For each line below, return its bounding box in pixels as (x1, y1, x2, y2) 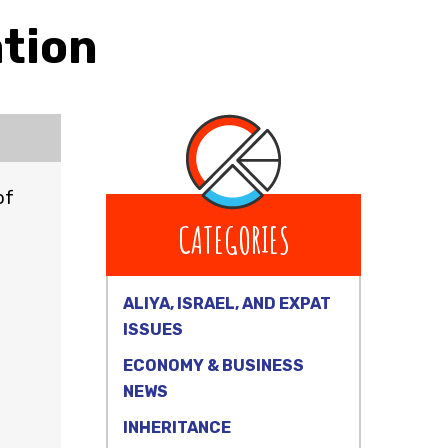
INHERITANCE (123, 418, 231, 437)
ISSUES (123, 320, 183, 339)
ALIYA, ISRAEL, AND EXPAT (123, 294, 331, 313)
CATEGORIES (177, 217, 290, 263)
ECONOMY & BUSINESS (123, 356, 304, 375)
